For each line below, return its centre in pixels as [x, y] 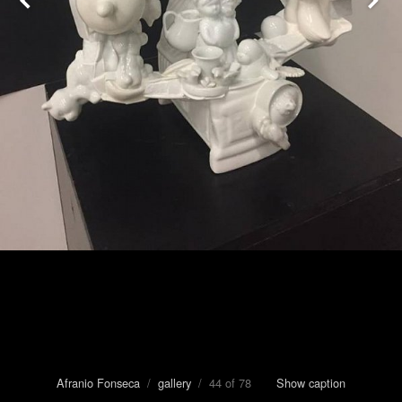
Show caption [311, 383]
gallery [175, 383]
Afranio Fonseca [98, 383]
